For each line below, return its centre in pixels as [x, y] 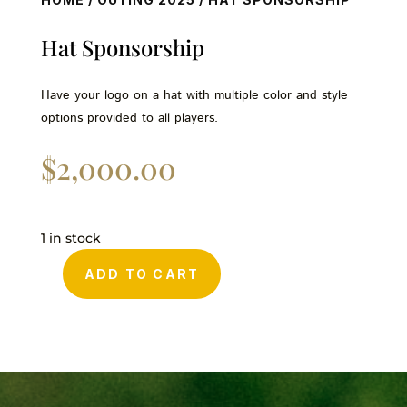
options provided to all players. [129, 119]
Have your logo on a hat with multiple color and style [194, 96]
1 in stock [70, 238]
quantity [61, 327]
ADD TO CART [142, 274]
